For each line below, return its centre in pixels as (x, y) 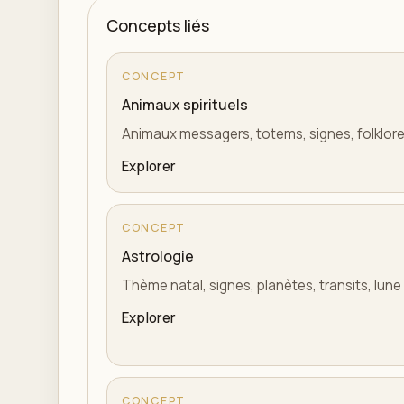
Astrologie (158, 256)
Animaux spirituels (185, 105)
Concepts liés (158, 25)
